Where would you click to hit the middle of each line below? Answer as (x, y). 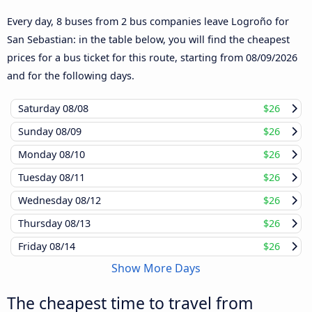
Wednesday (47, 201)
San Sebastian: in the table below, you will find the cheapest (148, 40)
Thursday (41, 224)
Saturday (40, 109)
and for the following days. (71, 76)
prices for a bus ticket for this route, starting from (126, 58)
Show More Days (156, 268)
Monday (39, 155)
